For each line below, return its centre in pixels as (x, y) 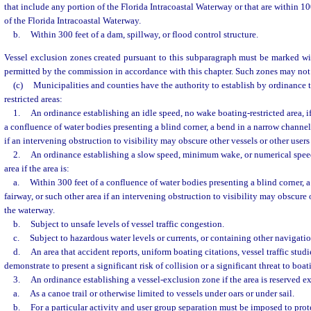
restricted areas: (33, 99)
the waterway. (30, 210)
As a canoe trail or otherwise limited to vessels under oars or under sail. (162, 294)
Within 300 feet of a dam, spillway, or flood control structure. (144, 34)
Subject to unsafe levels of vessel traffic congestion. (127, 224)
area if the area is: (37, 169)
